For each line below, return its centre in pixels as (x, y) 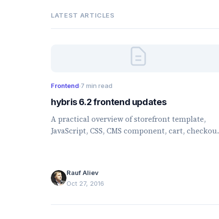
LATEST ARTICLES (83, 15)
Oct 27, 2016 (85, 183)
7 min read (97, 86)
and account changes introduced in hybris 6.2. (133, 142)
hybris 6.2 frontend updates (109, 102)
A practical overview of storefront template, (128, 119)
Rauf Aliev (83, 172)
